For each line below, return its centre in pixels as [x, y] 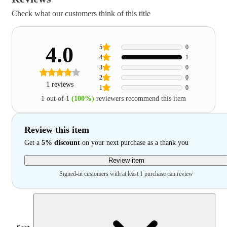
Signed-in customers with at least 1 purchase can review [126, 174]
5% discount [61, 143]
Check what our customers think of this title [81, 13]
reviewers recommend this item [141, 99]
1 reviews [60, 84]
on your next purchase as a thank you [134, 143]
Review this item [57, 130]
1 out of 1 [56, 99]
